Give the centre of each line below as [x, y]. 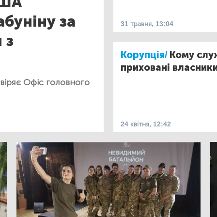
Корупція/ [144, 54]
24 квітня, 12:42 [146, 124]
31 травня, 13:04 [147, 24]
